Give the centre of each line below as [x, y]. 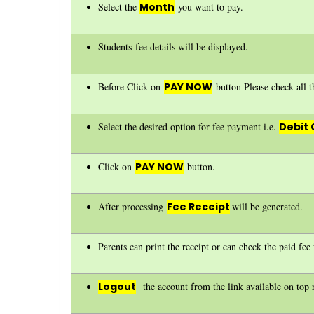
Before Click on [131, 86]
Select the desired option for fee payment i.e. [189, 126]
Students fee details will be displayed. [173, 46]
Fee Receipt [199, 206]
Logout [117, 286]
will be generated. [268, 206]
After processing [133, 206]
